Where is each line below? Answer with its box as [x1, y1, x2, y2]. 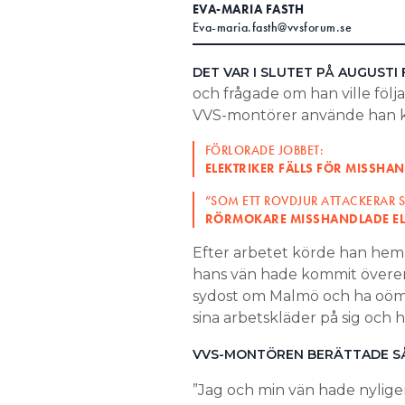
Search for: [49, 18, 127, 35]
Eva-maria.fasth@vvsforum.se [192, 19, 352, 35]
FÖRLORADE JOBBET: [204, 142, 324, 158]
